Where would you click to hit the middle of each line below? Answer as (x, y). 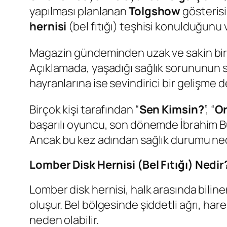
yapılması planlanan (79, 11)
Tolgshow (155, 11)
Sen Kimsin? (172, 110)
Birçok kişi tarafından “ (84, 110)
